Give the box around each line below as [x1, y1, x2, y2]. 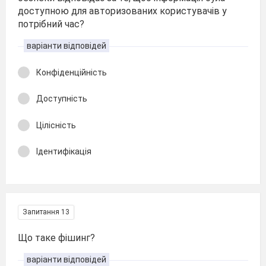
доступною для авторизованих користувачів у [18, 5, 227, 17]
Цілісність [36, 120, 76, 130]
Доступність [36, 94, 87, 103]
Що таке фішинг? [18, 232, 95, 243]
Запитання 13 [23, 207, 69, 216]
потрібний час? [18, 18, 84, 30]
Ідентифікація [36, 147, 91, 156]
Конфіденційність [36, 67, 107, 77]
